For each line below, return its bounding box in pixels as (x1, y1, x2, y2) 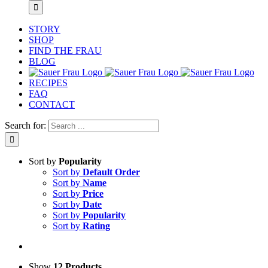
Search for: (5, 120, 46, 130)
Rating (83, 221, 110, 231)
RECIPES (29, 78, 68, 88)
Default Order (83, 167, 140, 177)
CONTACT (29, 99, 75, 109)
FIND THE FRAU (29, 45, 102, 56)
